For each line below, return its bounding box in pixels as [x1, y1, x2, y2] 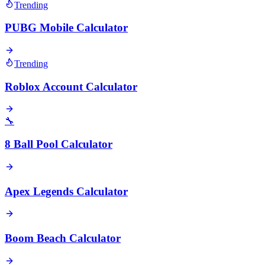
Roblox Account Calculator [5, 80, 137, 93]
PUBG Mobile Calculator [5, 21, 128, 34]
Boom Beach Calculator [5, 232, 121, 244]
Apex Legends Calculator [5, 185, 128, 198]
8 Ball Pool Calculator [5, 138, 112, 151]
